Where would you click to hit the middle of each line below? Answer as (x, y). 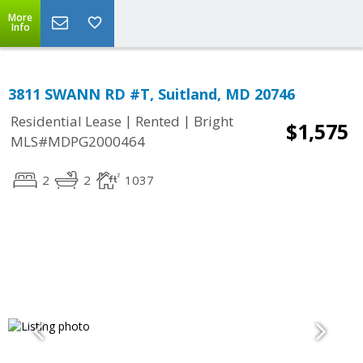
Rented (158, 122)
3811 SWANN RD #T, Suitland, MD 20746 (152, 94)
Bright (214, 122)
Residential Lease (66, 122)
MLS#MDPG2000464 (78, 142)
